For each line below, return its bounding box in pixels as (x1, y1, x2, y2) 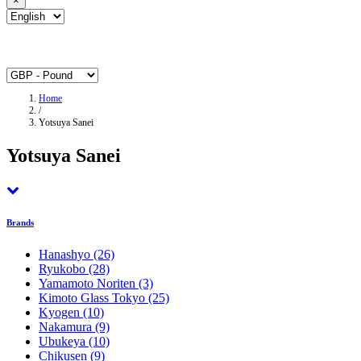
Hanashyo (39, 247, 93, 262)
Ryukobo (39, 262, 89, 276)
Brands (6, 218, 34, 228)
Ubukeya (39, 334, 89, 349)
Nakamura (39, 320, 95, 334)
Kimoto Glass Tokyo (39, 291, 148, 305)
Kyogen (39, 305, 83, 320)
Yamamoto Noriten (39, 276, 139, 291)
